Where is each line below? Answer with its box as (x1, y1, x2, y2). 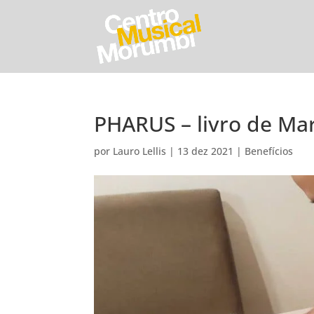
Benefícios (245, 144, 294, 158)
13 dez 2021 (177, 144, 234, 158)
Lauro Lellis (113, 144, 167, 158)
